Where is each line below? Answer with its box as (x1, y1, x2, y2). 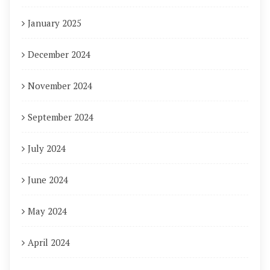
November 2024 (28, 80, 92, 92)
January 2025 (28, 17, 81, 29)
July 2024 (28, 142, 66, 154)
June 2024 (28, 174, 68, 186)
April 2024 (28, 236, 70, 248)
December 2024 (28, 48, 90, 60)
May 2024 (28, 205, 67, 217)
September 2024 (28, 111, 93, 123)
